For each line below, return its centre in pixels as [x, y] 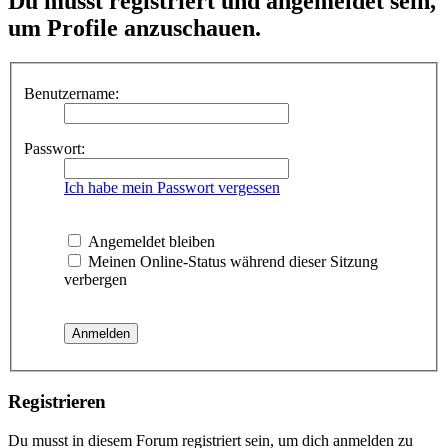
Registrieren [57, 402]
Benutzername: [71, 94]
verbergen [95, 280]
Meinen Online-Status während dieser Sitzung [231, 262]
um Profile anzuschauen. [134, 27]
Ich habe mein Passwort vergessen [172, 188]
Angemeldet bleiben [149, 242]
